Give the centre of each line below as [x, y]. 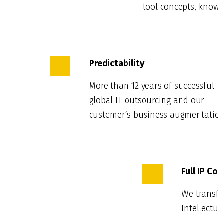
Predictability [117, 64]
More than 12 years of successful [152, 86]
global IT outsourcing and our [147, 100]
